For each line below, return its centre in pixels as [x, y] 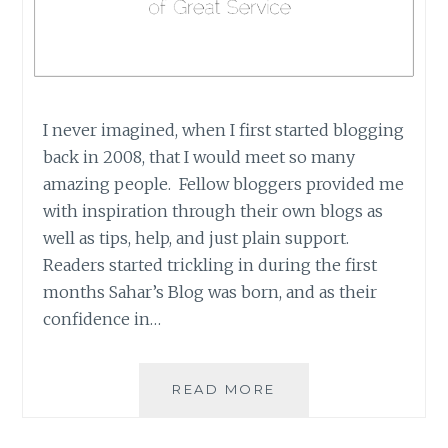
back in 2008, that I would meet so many [199, 156]
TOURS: [307, 431]
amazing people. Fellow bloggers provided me [224, 183]
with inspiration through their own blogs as [213, 210]
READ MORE [224, 388]
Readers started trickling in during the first [210, 264]
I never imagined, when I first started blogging [224, 129]
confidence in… [102, 318]
